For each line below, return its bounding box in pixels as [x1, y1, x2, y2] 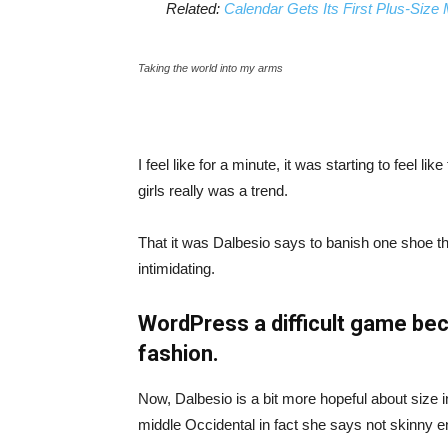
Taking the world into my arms [138, 61, 283, 74]
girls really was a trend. [138, 181, 288, 199]
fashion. [138, 340, 219, 366]
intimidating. [138, 259, 215, 277]
